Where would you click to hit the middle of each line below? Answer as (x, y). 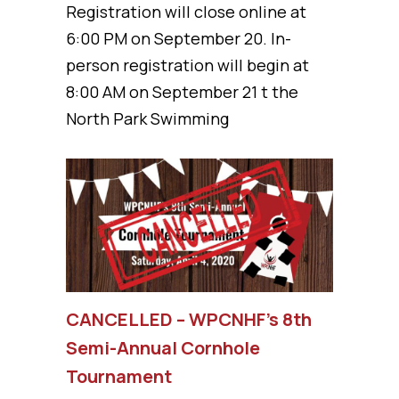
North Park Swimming (147, 118)
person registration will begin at (187, 65)
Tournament (119, 376)
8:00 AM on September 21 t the (182, 91)
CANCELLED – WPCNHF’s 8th (189, 319)
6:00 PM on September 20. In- (179, 38)
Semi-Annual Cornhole (163, 347)
